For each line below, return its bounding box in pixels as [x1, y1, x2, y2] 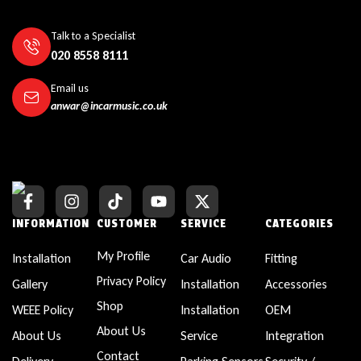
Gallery [12, 276, 48, 293]
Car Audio [180, 251, 231, 267]
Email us [51, 81, 89, 96]
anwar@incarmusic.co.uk [51, 99, 168, 114]
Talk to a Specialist [51, 29, 135, 44]
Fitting [264, 251, 297, 267]
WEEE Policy [12, 302, 73, 318]
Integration [264, 328, 324, 344]
